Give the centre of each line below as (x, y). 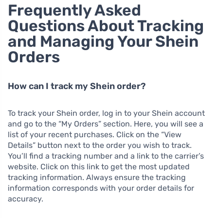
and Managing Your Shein (103, 41)
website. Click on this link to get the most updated (99, 166)
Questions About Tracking (106, 26)
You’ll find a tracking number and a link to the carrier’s (106, 156)
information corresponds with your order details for (101, 188)
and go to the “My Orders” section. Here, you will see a (106, 124)
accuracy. (26, 199)
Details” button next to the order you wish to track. (100, 145)
